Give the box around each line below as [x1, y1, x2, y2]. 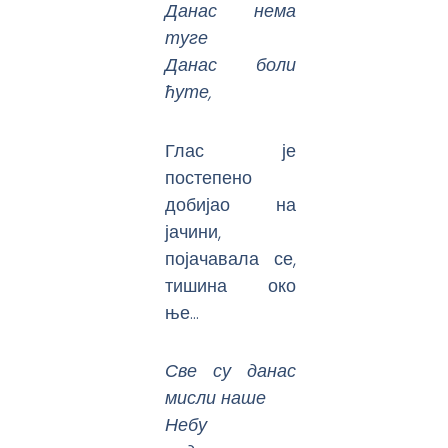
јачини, [165, 218, 222, 244]
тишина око [165, 272, 297, 298]
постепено [165, 164, 253, 190]
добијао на [165, 191, 297, 217]
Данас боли [165, 52, 297, 78]
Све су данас [165, 358, 297, 384]
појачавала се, [165, 245, 297, 271]
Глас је [165, 137, 297, 163]
